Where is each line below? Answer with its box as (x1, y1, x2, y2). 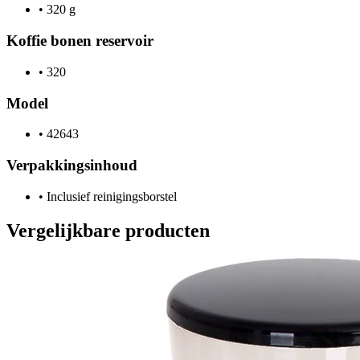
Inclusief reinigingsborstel (43, 189, 177, 203)
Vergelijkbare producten (6, 219, 210, 241)
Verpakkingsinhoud (6, 157, 137, 174)
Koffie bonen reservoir (6, 32, 153, 50)
